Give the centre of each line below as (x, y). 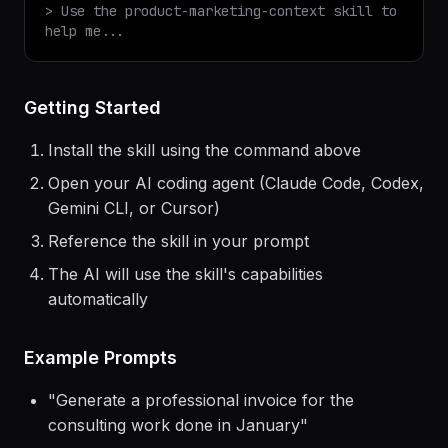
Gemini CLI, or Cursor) (134, 264)
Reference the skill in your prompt (178, 297)
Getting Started (92, 163)
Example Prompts (100, 413)
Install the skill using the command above (204, 206)
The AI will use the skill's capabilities (185, 330)
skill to (361, 67)
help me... (85, 87)
